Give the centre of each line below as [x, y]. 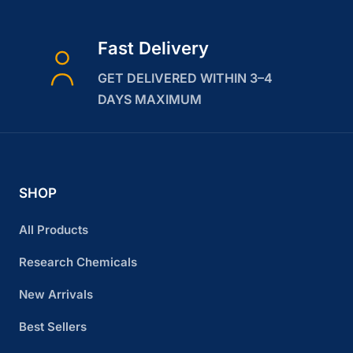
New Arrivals [56, 294]
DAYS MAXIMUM [150, 99]
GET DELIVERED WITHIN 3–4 [185, 78]
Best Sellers [53, 326]
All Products [54, 229]
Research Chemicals [78, 262]
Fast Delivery [153, 48]
